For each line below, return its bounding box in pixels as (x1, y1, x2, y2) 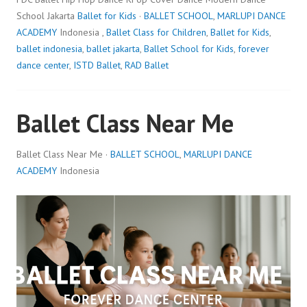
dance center (16, 58, 69, 71)
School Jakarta (16, 9, 77, 22)
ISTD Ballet (73, 58, 121, 71)
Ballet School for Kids (144, 42, 234, 55)
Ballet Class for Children (106, 25, 206, 38)
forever (238, 42, 269, 55)
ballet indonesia (16, 42, 82, 55)
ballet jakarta (86, 42, 140, 55)
